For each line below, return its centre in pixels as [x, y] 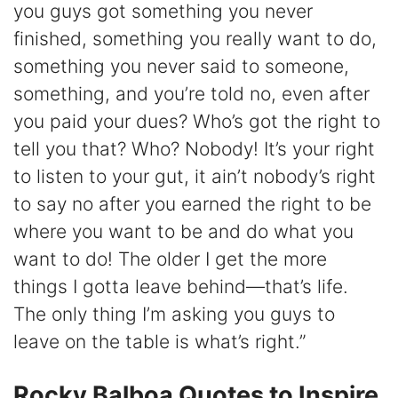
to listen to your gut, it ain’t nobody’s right [195, 177]
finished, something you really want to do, [195, 39]
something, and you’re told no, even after [191, 94]
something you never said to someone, [181, 67]
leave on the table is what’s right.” [159, 342]
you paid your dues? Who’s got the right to [197, 122]
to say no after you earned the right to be [192, 204]
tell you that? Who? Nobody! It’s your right [194, 149]
